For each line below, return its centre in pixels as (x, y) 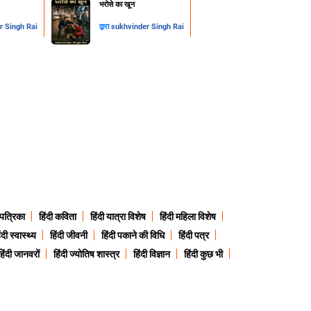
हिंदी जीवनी (68, 236)
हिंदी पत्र (193, 236)
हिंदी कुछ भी (203, 254)
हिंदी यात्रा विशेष (118, 217)
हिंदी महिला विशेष (188, 217)
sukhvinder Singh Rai (148, 27)
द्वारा (105, 27)
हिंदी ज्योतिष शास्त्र (86, 254)
